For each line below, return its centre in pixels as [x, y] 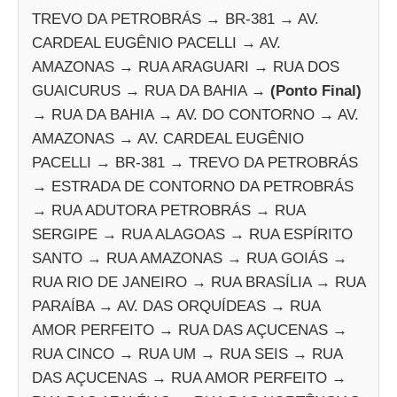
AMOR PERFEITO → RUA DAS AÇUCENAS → [190, 330]
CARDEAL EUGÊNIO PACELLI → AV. [156, 43]
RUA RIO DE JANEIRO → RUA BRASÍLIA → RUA [198, 282]
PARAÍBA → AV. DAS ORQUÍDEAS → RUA [176, 306]
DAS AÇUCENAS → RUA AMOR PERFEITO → [189, 378]
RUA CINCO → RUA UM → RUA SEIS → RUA [187, 354]
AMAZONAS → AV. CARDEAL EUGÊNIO [168, 138]
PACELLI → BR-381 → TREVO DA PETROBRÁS [195, 162]
